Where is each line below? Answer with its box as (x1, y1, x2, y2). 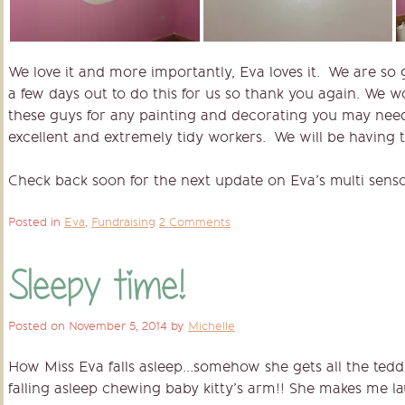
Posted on (8, 318, 69, 333)
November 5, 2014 (69, 318, 167, 333)
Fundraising (91, 214, 155, 229)
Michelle (188, 318, 235, 333)
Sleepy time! (8, 259, 185, 309)
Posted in (8, 214, 64, 229)
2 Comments (159, 214, 231, 229)
